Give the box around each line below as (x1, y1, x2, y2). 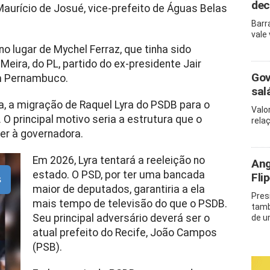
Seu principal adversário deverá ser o (32, 212, 210, 224)
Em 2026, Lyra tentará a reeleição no (32, 154, 205, 166)
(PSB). (32, 241, 62, 253)
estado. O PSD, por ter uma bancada (32, 169, 205, 181)
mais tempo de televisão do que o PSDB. (32, 198, 227, 210)
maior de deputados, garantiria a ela (32, 183, 205, 195)
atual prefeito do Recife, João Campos (32, 227, 217, 239)
